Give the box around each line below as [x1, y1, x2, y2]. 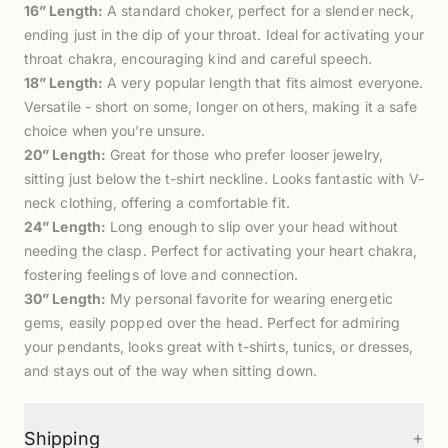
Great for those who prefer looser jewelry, [106, 145, 383, 163]
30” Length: [24, 289, 106, 307]
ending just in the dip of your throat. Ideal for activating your [24, 25, 424, 43]
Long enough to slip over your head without [106, 217, 398, 235]
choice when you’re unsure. [24, 121, 206, 139]
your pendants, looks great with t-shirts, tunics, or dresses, [24, 337, 414, 355]
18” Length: [24, 73, 103, 91]
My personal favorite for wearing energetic [106, 289, 393, 307]
